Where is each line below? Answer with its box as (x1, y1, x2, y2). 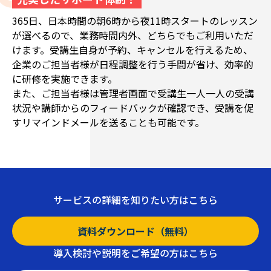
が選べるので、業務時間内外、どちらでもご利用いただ (12, 28, 253, 43)
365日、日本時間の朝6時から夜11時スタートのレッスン (12, 13, 258, 28)
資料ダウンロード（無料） (77, 224, 194, 239)
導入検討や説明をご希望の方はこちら (53, 246, 218, 261)
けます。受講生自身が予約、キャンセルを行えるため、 (12, 42, 253, 57)
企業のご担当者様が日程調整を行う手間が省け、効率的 (12, 57, 253, 72)
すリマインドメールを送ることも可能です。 (12, 115, 204, 130)
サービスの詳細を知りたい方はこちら (53, 192, 218, 207)
